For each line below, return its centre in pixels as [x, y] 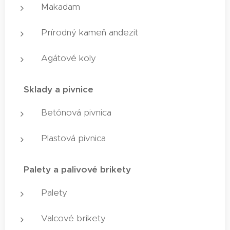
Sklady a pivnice [59, 89]
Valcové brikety [73, 218]
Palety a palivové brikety [77, 169]
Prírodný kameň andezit [90, 32]
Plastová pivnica [73, 138]
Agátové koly [69, 58]
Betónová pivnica [76, 112]
